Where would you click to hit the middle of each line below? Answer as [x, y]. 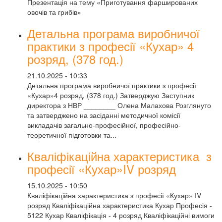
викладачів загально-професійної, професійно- [104, 125]
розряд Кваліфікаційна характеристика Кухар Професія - [120, 205]
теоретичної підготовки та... [72, 135]
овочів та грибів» [54, 12]
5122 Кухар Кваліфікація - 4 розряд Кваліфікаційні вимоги [121, 215]
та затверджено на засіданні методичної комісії [104, 115]
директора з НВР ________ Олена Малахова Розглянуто [119, 105]
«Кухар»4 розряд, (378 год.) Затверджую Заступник [111, 95]
